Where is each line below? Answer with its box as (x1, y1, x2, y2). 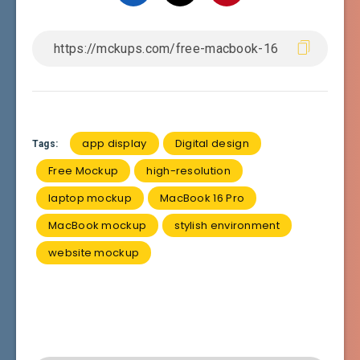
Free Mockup (48, 163, 119, 179)
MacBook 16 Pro (159, 190, 245, 207)
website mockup (48, 245, 140, 261)
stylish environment (174, 218, 280, 234)
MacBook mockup (48, 218, 147, 234)
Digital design (174, 136, 249, 152)
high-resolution (146, 163, 231, 179)
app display (82, 136, 147, 152)
